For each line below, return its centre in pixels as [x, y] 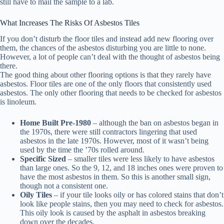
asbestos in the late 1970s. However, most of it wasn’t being [114, 141]
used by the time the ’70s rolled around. [83, 150]
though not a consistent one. [64, 186]
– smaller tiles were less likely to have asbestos [140, 159]
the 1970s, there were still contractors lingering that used [108, 132]
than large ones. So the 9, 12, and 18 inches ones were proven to [121, 168]
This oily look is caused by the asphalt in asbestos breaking [113, 213]
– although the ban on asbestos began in [155, 123]
